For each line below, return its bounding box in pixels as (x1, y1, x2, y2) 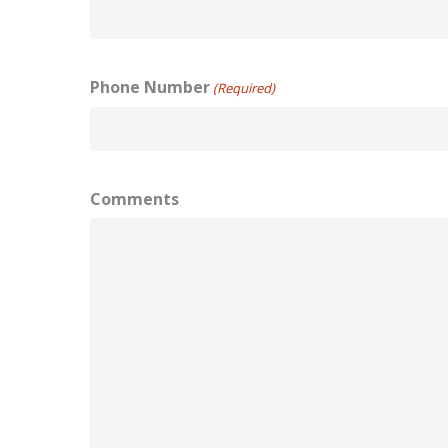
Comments (90, 188, 180, 210)
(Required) (213, 79, 276, 97)
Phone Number (90, 76, 211, 98)
